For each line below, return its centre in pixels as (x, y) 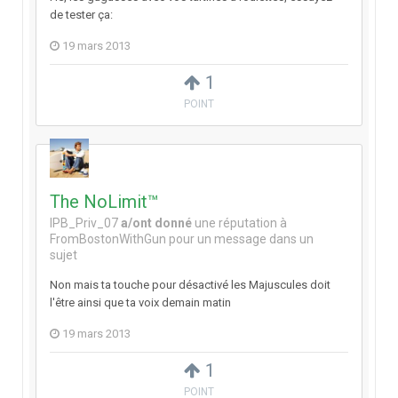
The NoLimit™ (104, 202)
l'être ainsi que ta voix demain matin (140, 303)
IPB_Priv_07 (84, 223)
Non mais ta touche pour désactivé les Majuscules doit (190, 285)
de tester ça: (84, 15)
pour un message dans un (240, 239)
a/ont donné (156, 223)
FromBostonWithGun (108, 239)
